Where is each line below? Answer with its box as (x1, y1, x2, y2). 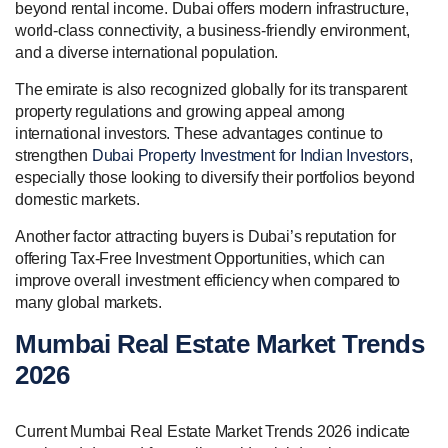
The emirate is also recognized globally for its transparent (15, 80, 408, 98)
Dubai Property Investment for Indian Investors (91, 146, 409, 164)
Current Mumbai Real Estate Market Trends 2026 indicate (15, 422, 411, 440)
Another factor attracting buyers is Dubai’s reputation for (15, 227, 396, 245)
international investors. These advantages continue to (15, 124, 383, 142)
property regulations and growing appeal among (15, 102, 345, 120)
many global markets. (15, 293, 163, 311)
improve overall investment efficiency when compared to (15, 271, 401, 289)
